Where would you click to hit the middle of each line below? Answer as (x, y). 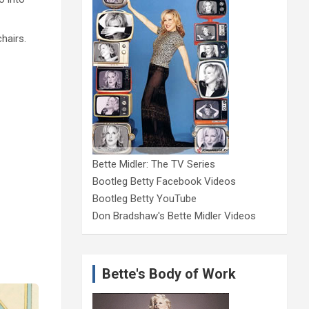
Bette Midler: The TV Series (153, 164)
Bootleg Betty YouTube (144, 198)
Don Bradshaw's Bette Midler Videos (174, 216)
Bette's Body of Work (169, 273)
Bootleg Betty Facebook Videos (164, 181)
